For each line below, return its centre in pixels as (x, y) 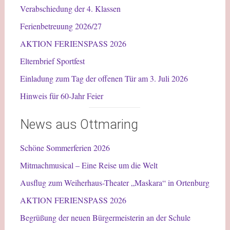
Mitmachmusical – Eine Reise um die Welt (89, 165)
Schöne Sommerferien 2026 (65, 147)
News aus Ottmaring (79, 124)
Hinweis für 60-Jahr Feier (61, 95)
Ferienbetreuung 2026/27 (61, 26)
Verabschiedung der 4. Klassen (70, 8)
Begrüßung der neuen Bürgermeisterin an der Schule (105, 217)
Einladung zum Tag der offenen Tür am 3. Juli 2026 (104, 78)
